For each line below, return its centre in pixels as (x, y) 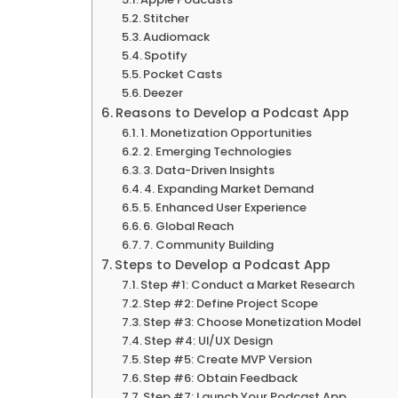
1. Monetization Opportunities (227, 132)
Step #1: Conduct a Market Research (248, 284)
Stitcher (167, 18)
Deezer (163, 92)
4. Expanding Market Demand (229, 188)
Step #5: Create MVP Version (228, 359)
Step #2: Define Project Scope (231, 303)
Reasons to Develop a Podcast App (232, 112)
